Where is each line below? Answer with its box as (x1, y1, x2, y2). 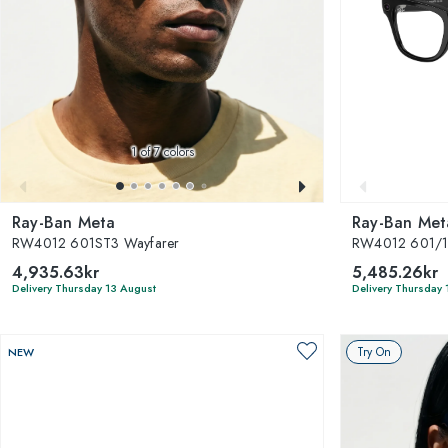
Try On (357, 342, 391, 361)
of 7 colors (136, 142, 194, 161)
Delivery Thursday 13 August (12, 279, 156, 296)
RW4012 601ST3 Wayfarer (12, 232, 180, 253)
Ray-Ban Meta (12, 210, 116, 234)
